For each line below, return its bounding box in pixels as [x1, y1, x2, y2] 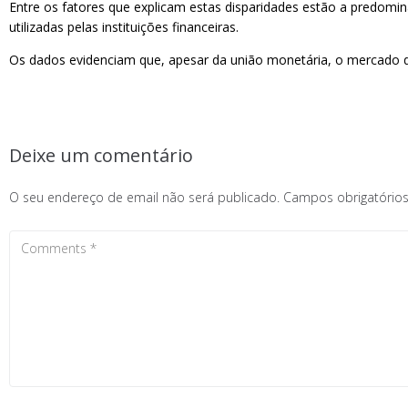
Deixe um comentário [9, 143, 193, 168]
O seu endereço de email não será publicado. [9, 189, 280, 206]
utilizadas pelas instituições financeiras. [9, 18, 239, 36]
